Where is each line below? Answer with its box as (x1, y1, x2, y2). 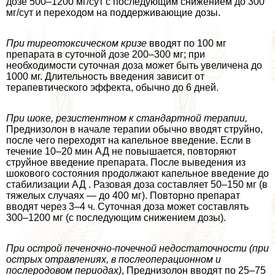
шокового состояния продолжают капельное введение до (6, 168, 269, 179)
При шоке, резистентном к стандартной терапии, (6, 112, 247, 123)
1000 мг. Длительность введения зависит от (6, 71, 204, 82)
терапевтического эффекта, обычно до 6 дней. (6, 82, 219, 93)
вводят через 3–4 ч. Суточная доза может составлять (6, 201, 249, 212)
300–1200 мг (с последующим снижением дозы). (6, 212, 226, 223)
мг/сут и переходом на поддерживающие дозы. (6, 7, 220, 18)
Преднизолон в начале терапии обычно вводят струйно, (6, 123, 263, 134)
